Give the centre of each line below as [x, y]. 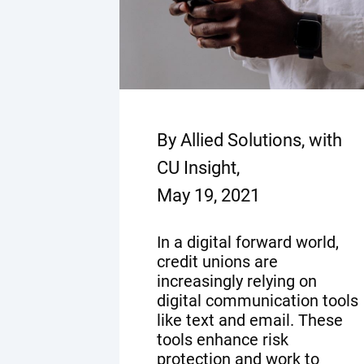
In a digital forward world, [248, 242]
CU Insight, [198, 167]
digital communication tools [258, 300]
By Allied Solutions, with [249, 140]
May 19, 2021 [208, 195]
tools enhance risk [223, 339]
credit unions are [217, 261]
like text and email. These [250, 320]
